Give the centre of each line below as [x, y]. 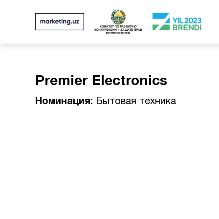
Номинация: [64, 102]
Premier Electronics [101, 82]
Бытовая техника [134, 102]
